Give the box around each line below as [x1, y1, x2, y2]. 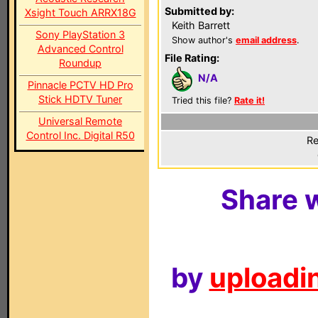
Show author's [172, 35, 236, 45]
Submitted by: [165, 5, 234, 17]
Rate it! [234, 95, 265, 106]
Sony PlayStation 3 [35, 28, 125, 40]
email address [236, 35, 297, 45]
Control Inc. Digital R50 [26, 129, 135, 141]
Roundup [59, 57, 102, 69]
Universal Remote [38, 115, 122, 127]
